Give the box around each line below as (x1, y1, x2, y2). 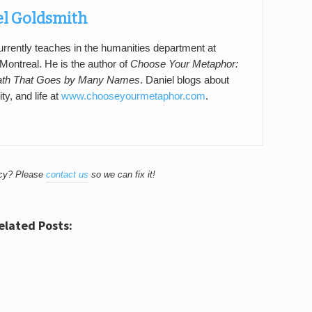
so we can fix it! (88, 169, 156, 180)
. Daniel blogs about (140, 74, 229, 86)
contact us (46, 169, 89, 180)
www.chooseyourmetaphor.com (61, 90, 205, 102)
